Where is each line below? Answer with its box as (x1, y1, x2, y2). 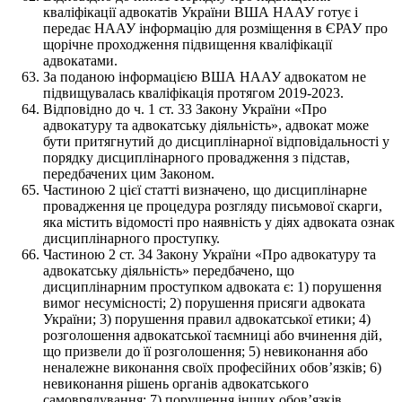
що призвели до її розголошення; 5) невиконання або (43, 343, 368, 359)
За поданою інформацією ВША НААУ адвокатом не (43, 68, 366, 84)
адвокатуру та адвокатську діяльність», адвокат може (43, 117, 369, 133)
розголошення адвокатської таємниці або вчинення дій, (43, 327, 382, 343)
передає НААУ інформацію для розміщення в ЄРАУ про (43, 20, 388, 36)
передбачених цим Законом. (43, 165, 214, 181)
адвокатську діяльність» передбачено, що (43, 262, 294, 278)
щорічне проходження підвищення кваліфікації (43, 36, 332, 52)
